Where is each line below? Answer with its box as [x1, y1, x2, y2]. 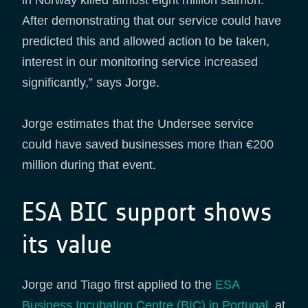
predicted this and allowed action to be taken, [22, 34, 269, 48]
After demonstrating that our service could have [22, 13, 281, 27]
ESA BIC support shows [22, 196, 272, 228]
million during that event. [22, 157, 156, 172]
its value [22, 228, 112, 260]
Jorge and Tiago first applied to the [22, 277, 215, 291]
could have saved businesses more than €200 [22, 137, 274, 151]
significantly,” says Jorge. [22, 75, 163, 89]
